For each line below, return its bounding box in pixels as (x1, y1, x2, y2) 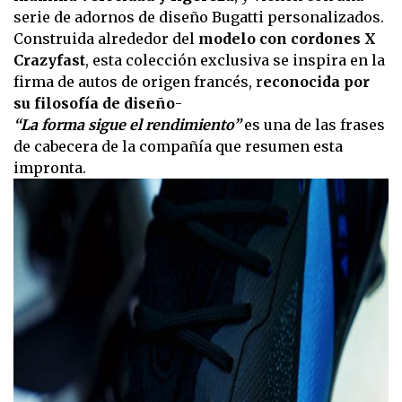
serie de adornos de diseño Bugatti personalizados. (13, 8, 384, 27)
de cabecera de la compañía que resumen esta (13, 137, 343, 156)
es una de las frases (244, 116, 385, 135)
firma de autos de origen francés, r (13, 73, 263, 92)
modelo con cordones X (198, 30, 376, 48)
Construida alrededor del (13, 30, 198, 48)
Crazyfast (13, 51, 85, 70)
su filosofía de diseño (13, 94, 175, 113)
